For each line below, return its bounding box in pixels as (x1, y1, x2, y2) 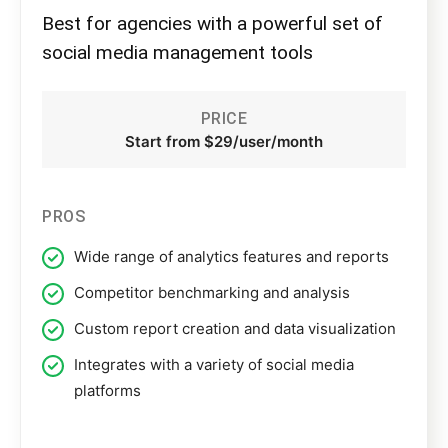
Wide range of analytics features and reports (74, 247, 389, 267)
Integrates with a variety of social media (74, 355, 354, 375)
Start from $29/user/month (125, 132, 323, 152)
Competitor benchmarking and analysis (74, 283, 350, 303)
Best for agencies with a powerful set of (42, 12, 383, 36)
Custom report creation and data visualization (74, 319, 396, 339)
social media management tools (42, 41, 313, 65)
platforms (74, 381, 141, 401)
